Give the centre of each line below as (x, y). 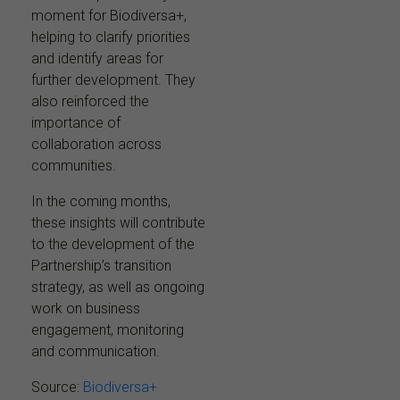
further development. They (113, 79)
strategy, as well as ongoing (118, 287)
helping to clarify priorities (111, 37)
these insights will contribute (118, 222)
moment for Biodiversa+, (109, 15)
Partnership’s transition (101, 265)
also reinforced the (90, 101)
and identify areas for (97, 58)
